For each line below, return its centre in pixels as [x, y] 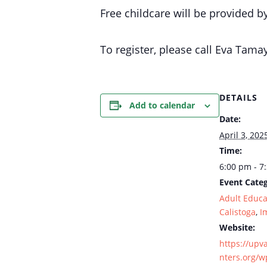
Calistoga [237, 212]
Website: [237, 227]
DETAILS [238, 97]
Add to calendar [162, 105]
